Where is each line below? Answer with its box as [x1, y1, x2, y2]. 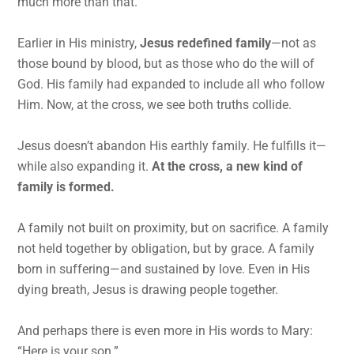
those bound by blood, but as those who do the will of [17, 55, 315, 71]
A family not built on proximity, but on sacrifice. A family [17, 220, 330, 235]
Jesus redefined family [140, 35, 272, 51]
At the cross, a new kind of [152, 158, 303, 174]
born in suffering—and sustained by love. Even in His [17, 261, 311, 277]
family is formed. [17, 179, 115, 194]
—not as [271, 35, 317, 51]
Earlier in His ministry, [17, 35, 141, 51]
